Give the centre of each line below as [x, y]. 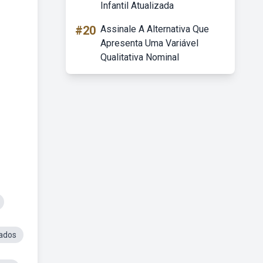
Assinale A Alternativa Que [155, 29]
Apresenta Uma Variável [149, 43]
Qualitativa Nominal [140, 57]
